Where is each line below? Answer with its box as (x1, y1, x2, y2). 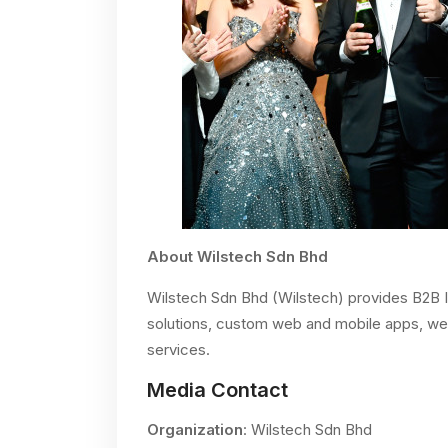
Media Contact (147, 378, 288, 402)
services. (147, 340, 210, 359)
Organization (147, 420, 243, 439)
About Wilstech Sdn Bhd (147, 247, 328, 266)
